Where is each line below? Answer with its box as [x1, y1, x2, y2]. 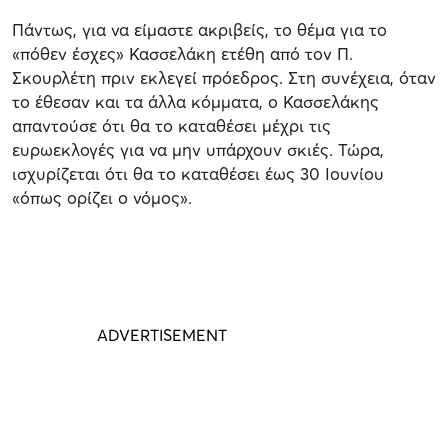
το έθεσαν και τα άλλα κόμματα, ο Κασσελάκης [12, 91, 379, 113]
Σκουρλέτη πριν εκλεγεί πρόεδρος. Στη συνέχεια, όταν [12, 67, 436, 89]
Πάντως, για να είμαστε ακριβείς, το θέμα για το [12, 19, 387, 41]
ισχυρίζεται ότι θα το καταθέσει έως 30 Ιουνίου [12, 163, 384, 185]
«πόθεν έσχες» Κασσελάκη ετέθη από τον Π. [12, 43, 353, 65]
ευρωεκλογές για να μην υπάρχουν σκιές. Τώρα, [12, 139, 384, 161]
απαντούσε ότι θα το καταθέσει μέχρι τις [12, 115, 331, 137]
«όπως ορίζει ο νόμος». [12, 187, 192, 209]
